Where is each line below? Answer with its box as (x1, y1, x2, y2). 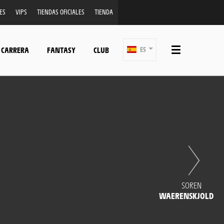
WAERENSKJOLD (159, 190, 213, 201)
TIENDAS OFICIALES (36, 7, 84, 16)
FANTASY (47, 44, 75, 54)
